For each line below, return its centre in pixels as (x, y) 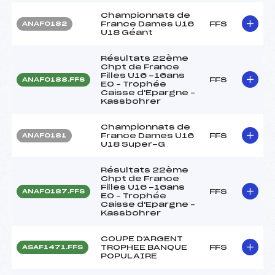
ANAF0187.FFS (53, 191)
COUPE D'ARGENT (142, 238)
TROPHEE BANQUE (144, 247)
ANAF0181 (44, 135)
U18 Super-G (133, 144)
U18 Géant (127, 32)
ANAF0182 (45, 24)
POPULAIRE (129, 256)
